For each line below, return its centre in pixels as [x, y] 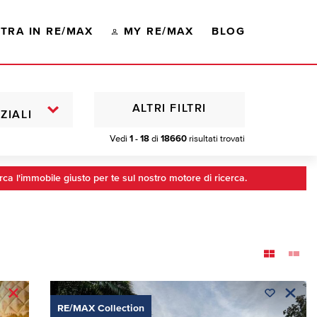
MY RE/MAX [158, 32]
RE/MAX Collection [100, 308]
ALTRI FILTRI [169, 109]
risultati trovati [216, 139]
